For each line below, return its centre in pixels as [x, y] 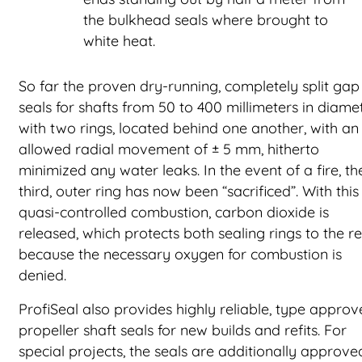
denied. [42, 275]
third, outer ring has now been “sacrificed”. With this [189, 191]
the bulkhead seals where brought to [206, 20]
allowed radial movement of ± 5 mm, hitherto [169, 149]
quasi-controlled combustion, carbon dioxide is [174, 212]
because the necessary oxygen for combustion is [180, 254]
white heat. [119, 41]
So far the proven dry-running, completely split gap [189, 86]
